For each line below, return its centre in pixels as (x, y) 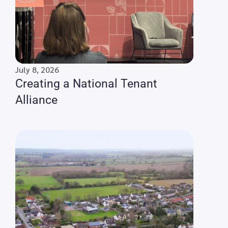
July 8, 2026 (37, 70)
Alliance (36, 100)
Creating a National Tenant (86, 84)
